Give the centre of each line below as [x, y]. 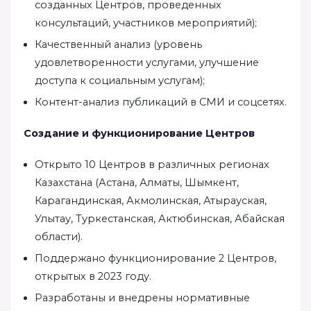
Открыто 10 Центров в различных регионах [152, 164]
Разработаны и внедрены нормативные [142, 297]
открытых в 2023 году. [93, 276]
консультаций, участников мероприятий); [146, 23]
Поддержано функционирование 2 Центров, [155, 258]
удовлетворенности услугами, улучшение [147, 62]
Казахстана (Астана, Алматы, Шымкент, [137, 182]
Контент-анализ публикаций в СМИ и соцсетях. [161, 102]
